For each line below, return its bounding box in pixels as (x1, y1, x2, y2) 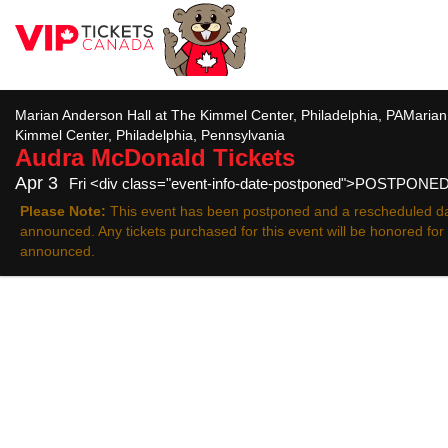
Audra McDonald (15, 144, 206, 171)
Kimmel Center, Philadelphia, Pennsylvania (15, 127, 285, 143)
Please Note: (20, 203, 106, 219)
